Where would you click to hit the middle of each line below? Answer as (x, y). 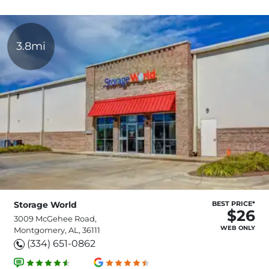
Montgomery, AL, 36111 (57, 230)
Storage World (45, 204)
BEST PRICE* (234, 203)
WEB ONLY (238, 228)
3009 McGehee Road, (55, 218)
